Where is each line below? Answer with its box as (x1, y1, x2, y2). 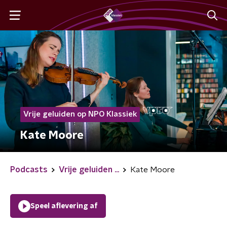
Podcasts (10, 166, 48, 174)
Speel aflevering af (30, 203, 98, 210)
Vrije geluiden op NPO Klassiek (23, 110, 137, 118)
